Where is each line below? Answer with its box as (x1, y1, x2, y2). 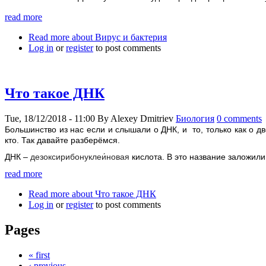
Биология (176, 113, 214, 123)
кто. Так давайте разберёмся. (5, 135, 122, 145)
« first (28, 249, 50, 260)
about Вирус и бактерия (69, 31, 167, 42)
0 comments (217, 113, 262, 123)
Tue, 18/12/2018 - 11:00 (5, 113, 95, 123)
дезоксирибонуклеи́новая (30, 152, 129, 162)
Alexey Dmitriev (110, 113, 173, 123)
